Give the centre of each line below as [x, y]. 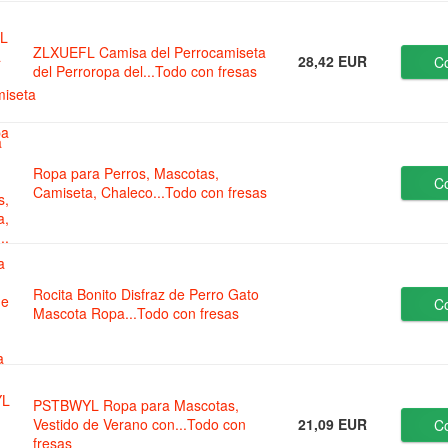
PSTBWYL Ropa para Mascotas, [136, 405]
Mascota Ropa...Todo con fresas [136, 313]
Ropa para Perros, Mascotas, [126, 173]
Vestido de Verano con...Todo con [140, 424]
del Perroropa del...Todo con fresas [145, 71]
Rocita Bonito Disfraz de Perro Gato [146, 294]
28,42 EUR [333, 61]
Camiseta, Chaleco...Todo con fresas [150, 192]
